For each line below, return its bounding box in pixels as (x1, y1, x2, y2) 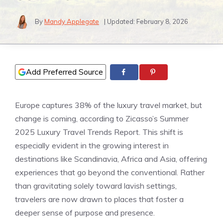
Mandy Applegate (44, 17, 99, 25)
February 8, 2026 (136, 17, 188, 25)
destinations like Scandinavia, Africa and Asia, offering (15, 154, 207, 164)
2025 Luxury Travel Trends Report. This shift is (15, 127, 183, 137)
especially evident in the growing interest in (15, 140, 169, 151)
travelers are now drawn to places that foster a (15, 194, 184, 205)
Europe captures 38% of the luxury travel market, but (15, 100, 202, 111)
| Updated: (104, 17, 136, 25)
